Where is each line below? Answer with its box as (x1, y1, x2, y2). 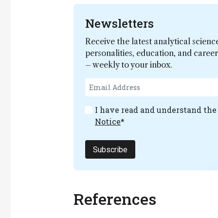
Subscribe (93, 145, 127, 154)
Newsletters (85, 16, 154, 31)
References (73, 188, 156, 209)
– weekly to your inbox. (85, 60, 172, 70)
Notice (95, 116, 121, 127)
